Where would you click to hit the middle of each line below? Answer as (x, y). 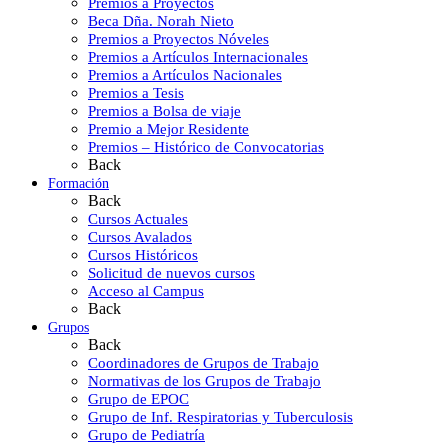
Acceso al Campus (146, 291)
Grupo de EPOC (138, 399)
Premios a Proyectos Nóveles (178, 39)
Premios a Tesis (136, 93)
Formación (78, 183)
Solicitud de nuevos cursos (171, 273)
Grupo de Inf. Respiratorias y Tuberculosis (220, 417)
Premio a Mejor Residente (168, 129)
